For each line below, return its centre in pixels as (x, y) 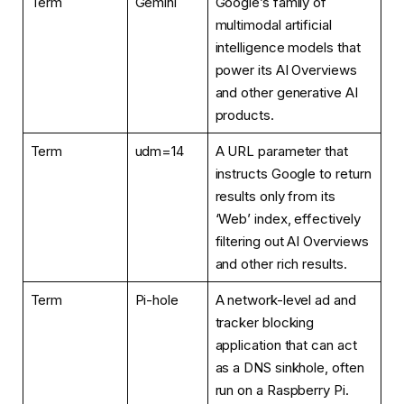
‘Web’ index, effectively (288, 219)
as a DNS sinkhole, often (289, 368)
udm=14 (160, 151)
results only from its (275, 197)
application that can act (286, 345)
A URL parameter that (281, 151)
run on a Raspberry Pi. (282, 390)
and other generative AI (286, 93)
